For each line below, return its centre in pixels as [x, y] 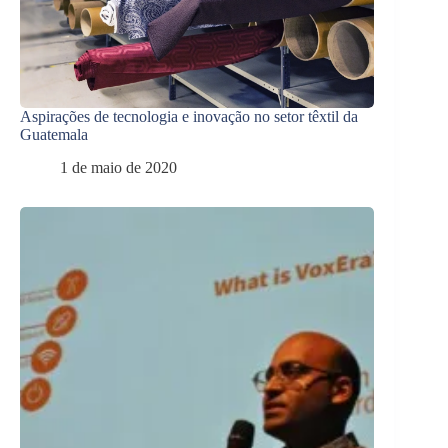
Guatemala [54, 135]
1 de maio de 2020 [118, 168]
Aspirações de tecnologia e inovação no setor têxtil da [189, 117]
